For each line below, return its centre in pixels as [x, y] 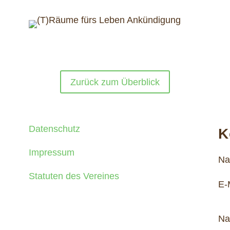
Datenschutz [54, 129]
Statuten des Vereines [74, 176]
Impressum [51, 152]
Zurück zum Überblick [115, 82]
